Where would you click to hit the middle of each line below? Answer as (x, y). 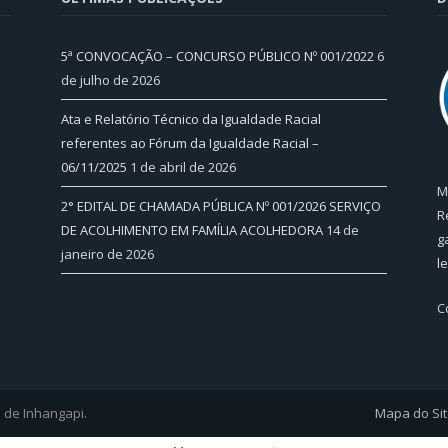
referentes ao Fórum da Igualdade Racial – (190, 142)
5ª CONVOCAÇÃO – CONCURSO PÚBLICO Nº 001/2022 (217, 55)
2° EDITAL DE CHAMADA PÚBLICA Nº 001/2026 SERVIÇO (221, 205)
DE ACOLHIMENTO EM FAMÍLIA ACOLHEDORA (192, 229)
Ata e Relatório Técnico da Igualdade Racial (191, 118)
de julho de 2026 (110, 79)
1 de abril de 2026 (183, 166)
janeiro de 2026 (107, 253)
